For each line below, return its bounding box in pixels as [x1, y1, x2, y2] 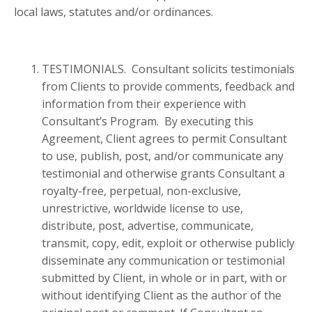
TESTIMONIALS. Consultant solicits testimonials [42, 61, 295, 77]
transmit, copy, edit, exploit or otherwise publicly [42, 235, 295, 251]
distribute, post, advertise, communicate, [42, 218, 253, 234]
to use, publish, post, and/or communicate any [42, 148, 283, 164]
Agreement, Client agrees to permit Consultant [42, 131, 287, 147]
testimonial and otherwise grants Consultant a [42, 166, 285, 182]
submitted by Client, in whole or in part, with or [42, 270, 287, 286]
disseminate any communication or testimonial [42, 253, 285, 269]
